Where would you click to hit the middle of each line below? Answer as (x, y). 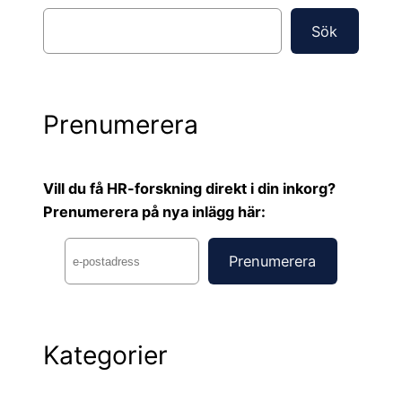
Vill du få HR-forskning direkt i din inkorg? (189, 188)
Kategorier (105, 355)
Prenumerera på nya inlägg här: (154, 211)
